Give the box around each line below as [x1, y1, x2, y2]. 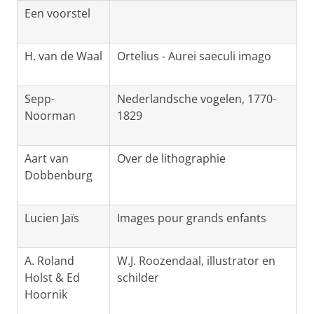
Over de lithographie [117, 151, 226, 167]
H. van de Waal [25, 48, 102, 64]
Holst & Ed [25, 270, 80, 286]
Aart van [25, 151, 69, 167]
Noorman [25, 108, 76, 124]
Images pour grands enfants [117, 210, 266, 226]
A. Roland [25, 253, 74, 269]
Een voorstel [25, 6, 90, 22]
